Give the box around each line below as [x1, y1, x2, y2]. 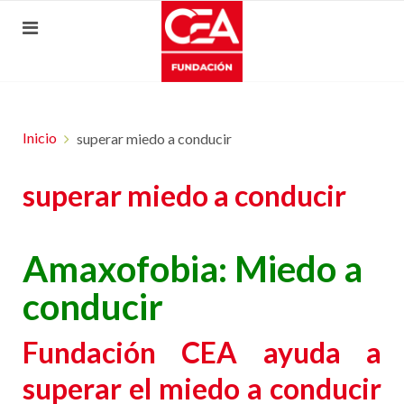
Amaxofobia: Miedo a [23, 247, 363, 290]
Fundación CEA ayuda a [23, 335, 381, 370]
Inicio [23, 129, 57, 146]
